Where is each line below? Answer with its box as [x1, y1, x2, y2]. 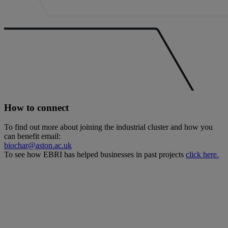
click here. [186, 150, 219, 159]
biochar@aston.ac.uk [4, 141, 72, 150]
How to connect [4, 102, 69, 113]
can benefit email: [4, 132, 61, 141]
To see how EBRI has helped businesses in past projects [4, 150, 186, 159]
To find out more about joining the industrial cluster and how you [4, 123, 213, 132]
